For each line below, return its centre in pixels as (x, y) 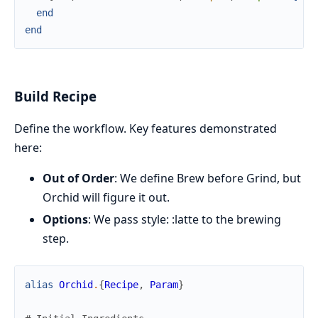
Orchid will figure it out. (106, 197)
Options (65, 219)
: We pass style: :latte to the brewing (185, 219)
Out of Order (78, 178)
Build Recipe (55, 96)
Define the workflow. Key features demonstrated (146, 128)
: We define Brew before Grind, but (208, 178)
